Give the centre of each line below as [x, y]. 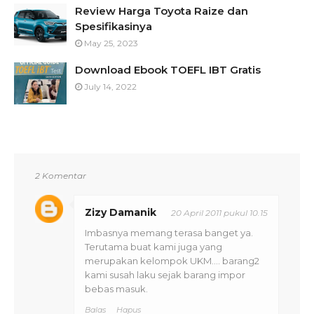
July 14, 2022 [110, 87]
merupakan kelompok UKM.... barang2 [172, 261]
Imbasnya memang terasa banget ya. [169, 233]
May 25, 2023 [111, 43]
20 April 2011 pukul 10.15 [219, 213]
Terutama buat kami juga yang [153, 247]
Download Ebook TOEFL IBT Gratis [168, 70]
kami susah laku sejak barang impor [165, 275]
